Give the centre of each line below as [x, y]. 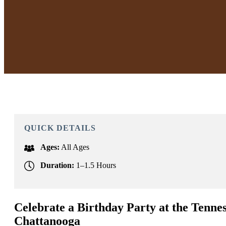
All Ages [75, 147]
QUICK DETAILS [60, 128]
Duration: [57, 165]
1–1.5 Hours [96, 165]
